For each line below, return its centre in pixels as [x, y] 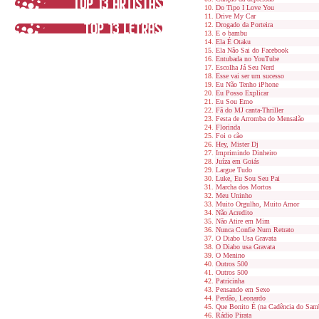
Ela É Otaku [233, 42]
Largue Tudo [234, 170]
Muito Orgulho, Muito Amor [257, 204]
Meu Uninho [234, 195]
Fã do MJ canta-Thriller [250, 110]
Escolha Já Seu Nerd [245, 67]
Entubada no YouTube [247, 59]
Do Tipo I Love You [245, 7]
